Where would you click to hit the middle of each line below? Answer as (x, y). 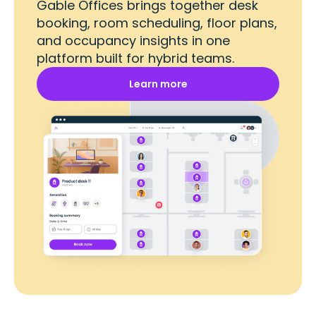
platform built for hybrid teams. (135, 59)
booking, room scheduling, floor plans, (157, 23)
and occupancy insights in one (133, 41)
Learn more (158, 84)
